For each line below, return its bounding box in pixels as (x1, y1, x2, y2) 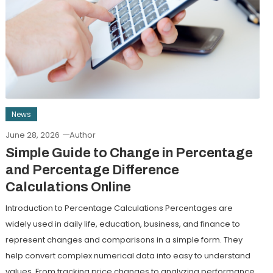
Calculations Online (5, 180, 131, 195)
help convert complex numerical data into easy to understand (5, 250, 250, 262)
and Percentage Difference (5, 163, 179, 178)
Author (69, 129, 96, 141)
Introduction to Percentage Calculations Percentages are (5, 202, 233, 214)
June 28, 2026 (5, 129, 60, 141)
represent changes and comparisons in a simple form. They (5, 234, 243, 246)
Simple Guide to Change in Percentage (5, 146, 253, 161)
